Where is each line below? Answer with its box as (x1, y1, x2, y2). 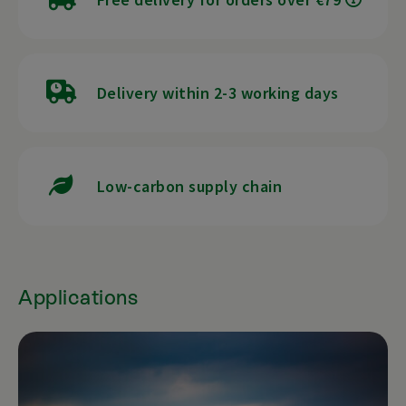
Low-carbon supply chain (96, 176, 283, 198)
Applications (18, 285, 138, 310)
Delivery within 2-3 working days (96, 82, 339, 104)
